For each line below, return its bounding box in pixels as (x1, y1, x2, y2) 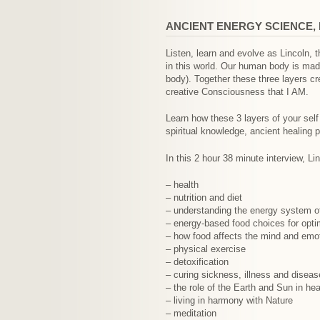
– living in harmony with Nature (166, 295, 293, 306)
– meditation (166, 308, 216, 319)
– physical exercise (166, 244, 246, 254)
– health (166, 179, 199, 190)
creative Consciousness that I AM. (166, 86, 309, 97)
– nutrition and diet (166, 192, 242, 203)
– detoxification (166, 256, 229, 267)
